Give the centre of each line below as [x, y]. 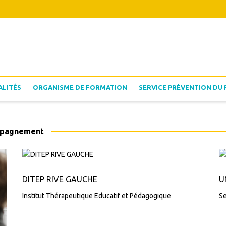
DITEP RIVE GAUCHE [60, 179]
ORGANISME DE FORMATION [80, 87]
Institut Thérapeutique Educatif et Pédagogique [97, 196]
